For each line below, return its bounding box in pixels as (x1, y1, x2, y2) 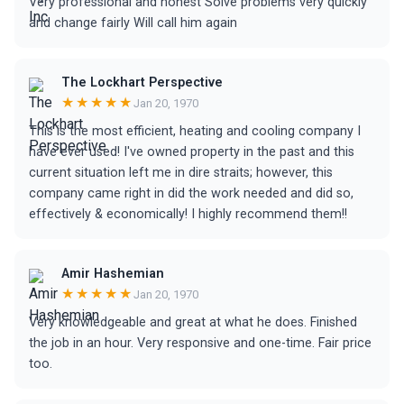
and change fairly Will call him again (29, 15, 237, 31)
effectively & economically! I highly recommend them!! (29, 207, 347, 222)
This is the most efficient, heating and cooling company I (29, 124, 361, 139)
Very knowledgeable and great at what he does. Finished (29, 315, 357, 330)
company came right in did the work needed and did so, (29, 186, 353, 201)
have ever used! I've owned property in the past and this (29, 144, 354, 160)
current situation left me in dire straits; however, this (29, 165, 333, 180)
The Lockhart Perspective (61, 75, 223, 90)
